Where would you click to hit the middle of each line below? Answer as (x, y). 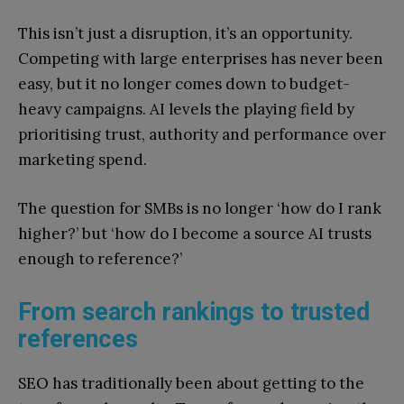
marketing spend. (83, 160)
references (78, 340)
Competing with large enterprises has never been (201, 59)
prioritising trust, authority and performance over (202, 135)
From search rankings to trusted (194, 312)
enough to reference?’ (100, 259)
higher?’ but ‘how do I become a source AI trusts (195, 234)
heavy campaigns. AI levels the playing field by (186, 110)
